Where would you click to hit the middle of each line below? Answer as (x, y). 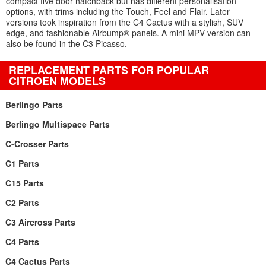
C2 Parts (22, 202)
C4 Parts (22, 242)
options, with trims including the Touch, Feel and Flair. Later (118, 11)
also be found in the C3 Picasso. (66, 43)
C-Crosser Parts (37, 144)
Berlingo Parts (34, 104)
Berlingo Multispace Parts (57, 124)
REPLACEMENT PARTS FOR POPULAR (109, 70)
